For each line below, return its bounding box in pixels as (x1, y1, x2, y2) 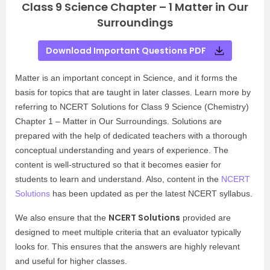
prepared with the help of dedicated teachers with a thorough (15, 131, 247, 140)
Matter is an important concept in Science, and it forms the (15, 73, 237, 83)
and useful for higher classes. (15, 256, 127, 266)
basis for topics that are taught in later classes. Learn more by (15, 87, 251, 97)
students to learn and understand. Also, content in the (15, 174, 221, 184)
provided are (180, 213, 231, 222)
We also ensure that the (15, 213, 108, 222)
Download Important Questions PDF (46, 45, 206, 57)
